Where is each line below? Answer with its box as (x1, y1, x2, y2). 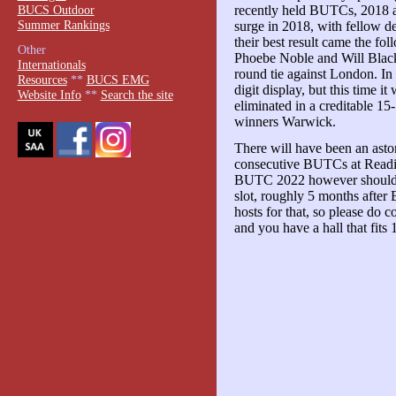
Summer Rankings (17, 17, 110, 32)
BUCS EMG (86, 72, 149, 88)
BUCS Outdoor (17, 2, 95, 17)
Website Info (17, 88, 81, 103)
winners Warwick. (233, 114, 336, 130)
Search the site (100, 88, 173, 103)
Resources (17, 72, 67, 88)
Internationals (17, 57, 86, 72)
